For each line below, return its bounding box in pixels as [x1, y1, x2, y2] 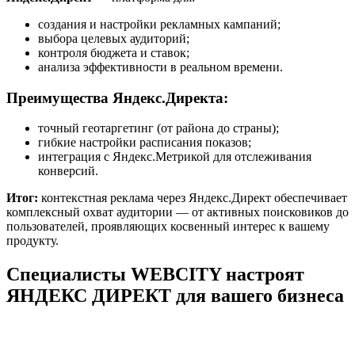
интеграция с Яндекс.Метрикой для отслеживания [38, 150, 311, 164]
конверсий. [38, 164, 98, 178]
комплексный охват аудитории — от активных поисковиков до [6, 205, 349, 219]
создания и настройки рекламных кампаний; [38, 17, 281, 31]
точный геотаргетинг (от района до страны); [38, 121, 279, 136]
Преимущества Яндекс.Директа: [6, 89, 228, 106]
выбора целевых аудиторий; [38, 31, 189, 45]
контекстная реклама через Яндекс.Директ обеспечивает [38, 191, 347, 205]
